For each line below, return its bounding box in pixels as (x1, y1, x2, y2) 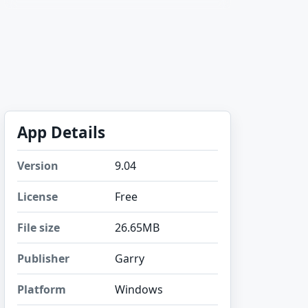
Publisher (17, 251, 69, 266)
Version (17, 158, 58, 173)
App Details (17, 122, 105, 143)
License (17, 189, 58, 204)
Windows (115, 282, 163, 297)
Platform (17, 282, 66, 297)
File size (17, 220, 60, 235)
